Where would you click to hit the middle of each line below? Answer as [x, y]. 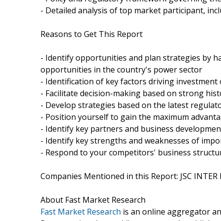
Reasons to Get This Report [92, 34]
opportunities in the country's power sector [121, 69]
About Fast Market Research [93, 200]
